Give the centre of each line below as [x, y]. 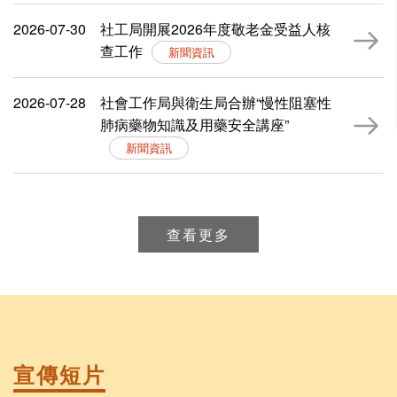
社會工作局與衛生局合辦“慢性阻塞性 [216, 103]
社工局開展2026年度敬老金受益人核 [215, 29]
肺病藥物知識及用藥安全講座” [195, 125]
